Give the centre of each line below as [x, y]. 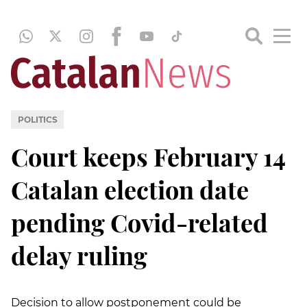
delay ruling [79, 255]
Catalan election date [130, 189]
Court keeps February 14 [148, 156]
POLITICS [37, 119]
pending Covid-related [139, 222]
